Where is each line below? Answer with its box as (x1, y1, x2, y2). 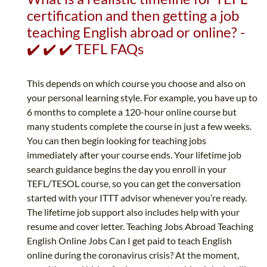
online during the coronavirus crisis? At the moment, (27, 249, 239, 261)
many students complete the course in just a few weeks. (27, 120, 252, 132)
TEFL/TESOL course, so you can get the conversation (27, 178, 241, 190)
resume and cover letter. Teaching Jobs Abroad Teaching (27, 221, 253, 232)
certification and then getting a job (27, 7, 239, 24)
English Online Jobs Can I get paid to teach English (27, 235, 232, 247)
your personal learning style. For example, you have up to (27, 92, 257, 104)
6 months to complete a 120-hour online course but (27, 106, 237, 118)
